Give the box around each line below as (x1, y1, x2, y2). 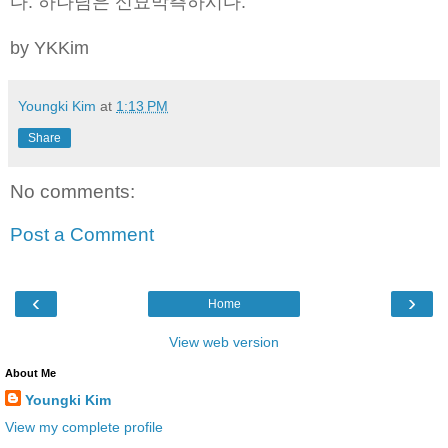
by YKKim (10, 37, 89, 58)
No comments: (10, 180, 135, 202)
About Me (5, 366, 56, 379)
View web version (169, 333, 279, 350)
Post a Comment (10, 224, 154, 246)
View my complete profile (5, 418, 163, 435)
